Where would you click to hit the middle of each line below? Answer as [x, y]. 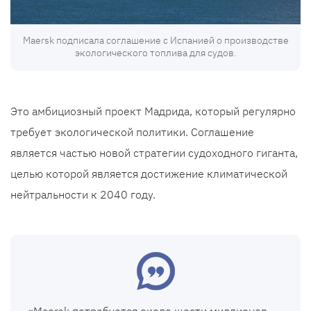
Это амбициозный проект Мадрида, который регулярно [153, 111]
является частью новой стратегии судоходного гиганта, [154, 153]
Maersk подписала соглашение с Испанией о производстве [155, 41]
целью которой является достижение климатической [149, 174]
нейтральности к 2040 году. [83, 195]
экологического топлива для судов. [155, 53]
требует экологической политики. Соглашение [132, 132]
